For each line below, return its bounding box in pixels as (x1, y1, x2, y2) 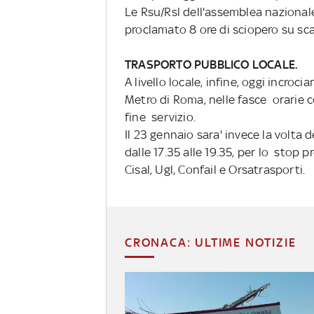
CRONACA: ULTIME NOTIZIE (125, 235, 296, 250)
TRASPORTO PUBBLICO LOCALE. (124, 57, 299, 71)
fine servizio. (124, 109, 196, 124)
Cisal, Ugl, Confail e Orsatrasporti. (124, 162, 308, 177)
